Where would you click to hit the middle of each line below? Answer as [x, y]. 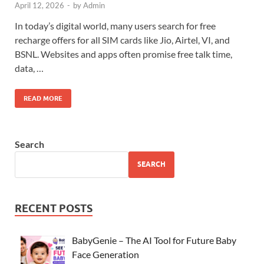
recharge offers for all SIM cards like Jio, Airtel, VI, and [122, 39]
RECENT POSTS [54, 208]
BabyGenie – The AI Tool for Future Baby [154, 240]
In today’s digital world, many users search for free [115, 25]
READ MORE [43, 98]
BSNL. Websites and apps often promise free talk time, [123, 54]
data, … [29, 68]
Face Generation [105, 254]
